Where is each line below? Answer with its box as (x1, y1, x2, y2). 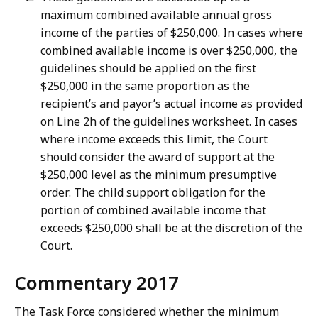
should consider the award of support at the (40, 149, 275, 165)
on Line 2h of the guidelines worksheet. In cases (40, 114, 297, 130)
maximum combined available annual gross (40, 7, 272, 23)
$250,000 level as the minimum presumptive (40, 167, 277, 183)
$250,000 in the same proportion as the (40, 78, 250, 94)
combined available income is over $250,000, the (40, 43, 297, 59)
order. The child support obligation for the (40, 185, 265, 201)
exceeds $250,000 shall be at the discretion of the (40, 220, 302, 236)
